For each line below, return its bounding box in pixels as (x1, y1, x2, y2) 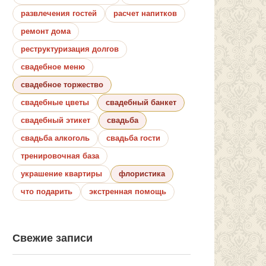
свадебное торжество (21, 80, 103, 89)
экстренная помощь (89, 186, 166, 196)
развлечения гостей (21, 8, 97, 18)
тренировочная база (21, 151, 99, 160)
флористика (119, 169, 165, 178)
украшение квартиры (21, 169, 102, 178)
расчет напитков (113, 8, 177, 18)
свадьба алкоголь (21, 133, 90, 142)
